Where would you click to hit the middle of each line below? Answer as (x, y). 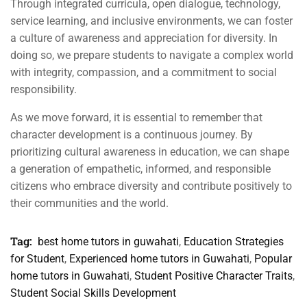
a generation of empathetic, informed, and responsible (140, 169)
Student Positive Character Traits (213, 276)
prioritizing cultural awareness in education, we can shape (150, 152)
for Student (37, 259)
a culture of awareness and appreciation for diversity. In (144, 38)
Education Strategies (234, 242)
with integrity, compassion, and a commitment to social (144, 72)
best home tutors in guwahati (108, 242)
